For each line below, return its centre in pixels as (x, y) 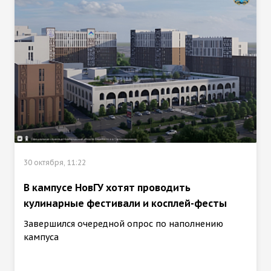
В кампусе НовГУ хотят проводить (107, 187)
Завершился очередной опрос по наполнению (123, 224)
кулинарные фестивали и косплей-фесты (125, 203)
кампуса (41, 237)
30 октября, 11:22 (55, 162)
